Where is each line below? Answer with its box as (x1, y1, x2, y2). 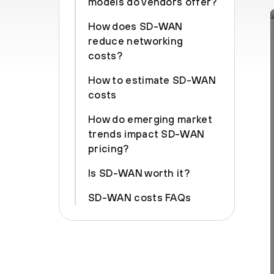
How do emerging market (88, 113, 213, 125)
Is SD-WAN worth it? (88, 167, 190, 179)
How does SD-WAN (88, 20, 183, 32)
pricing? (88, 143, 129, 155)
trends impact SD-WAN (88, 128, 205, 140)
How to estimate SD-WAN (88, 74, 217, 86)
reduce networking (88, 35, 183, 47)
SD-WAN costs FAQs (88, 191, 191, 204)
